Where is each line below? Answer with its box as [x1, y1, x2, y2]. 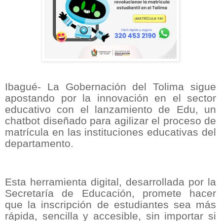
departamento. [5, 138, 74, 150]
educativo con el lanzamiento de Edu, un [5, 104, 216, 116]
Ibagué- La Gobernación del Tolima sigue [5, 81, 216, 93]
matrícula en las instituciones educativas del [5, 126, 216, 139]
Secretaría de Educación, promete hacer [5, 187, 216, 200]
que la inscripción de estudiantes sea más [5, 199, 216, 211]
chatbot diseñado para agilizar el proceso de [5, 115, 216, 127]
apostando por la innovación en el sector [5, 92, 216, 105]
